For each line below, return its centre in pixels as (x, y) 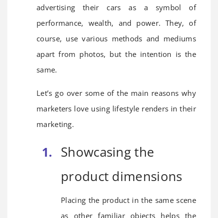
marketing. (55, 124)
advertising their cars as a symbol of (116, 7)
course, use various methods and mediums (116, 38)
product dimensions (122, 176)
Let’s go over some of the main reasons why (116, 93)
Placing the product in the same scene (128, 200)
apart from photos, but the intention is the (116, 54)
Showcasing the (108, 152)
